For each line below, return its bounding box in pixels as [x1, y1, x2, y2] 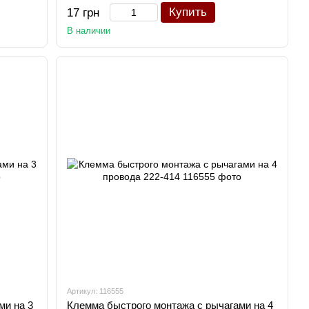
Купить [169, 6, 208, 19]
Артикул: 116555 [67, 287, 124, 295]
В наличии [67, 26, 111, 36]
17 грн [67, 6, 100, 19]
